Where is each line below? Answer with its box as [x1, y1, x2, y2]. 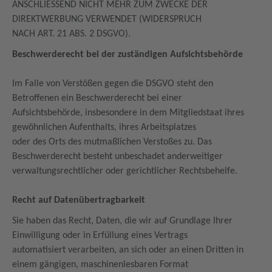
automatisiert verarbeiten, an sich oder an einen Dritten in [12, 245, 243, 255]
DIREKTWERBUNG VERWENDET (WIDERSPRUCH [12, 15, 204, 24]
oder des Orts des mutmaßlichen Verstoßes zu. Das [12, 137, 212, 147]
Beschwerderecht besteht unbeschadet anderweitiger [12, 152, 225, 161]
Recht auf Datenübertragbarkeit [12, 195, 148, 205]
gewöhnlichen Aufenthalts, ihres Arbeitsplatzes [12, 123, 199, 132]
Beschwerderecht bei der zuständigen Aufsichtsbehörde [12, 50, 243, 59]
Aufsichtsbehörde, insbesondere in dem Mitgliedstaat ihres [12, 108, 244, 118]
